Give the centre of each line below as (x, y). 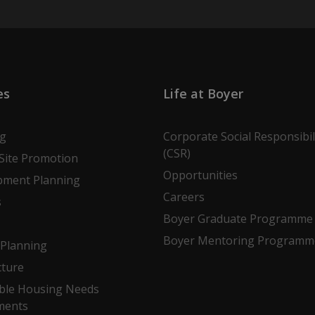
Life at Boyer (203, 93)
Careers (184, 197)
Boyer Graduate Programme (238, 218)
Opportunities (200, 175)
